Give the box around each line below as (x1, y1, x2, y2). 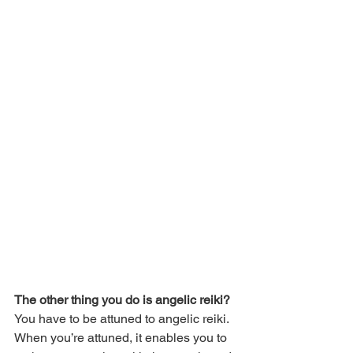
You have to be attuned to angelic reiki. (14, 310, 232, 326)
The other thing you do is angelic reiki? (14, 292, 230, 307)
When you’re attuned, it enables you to (14, 329, 230, 345)
